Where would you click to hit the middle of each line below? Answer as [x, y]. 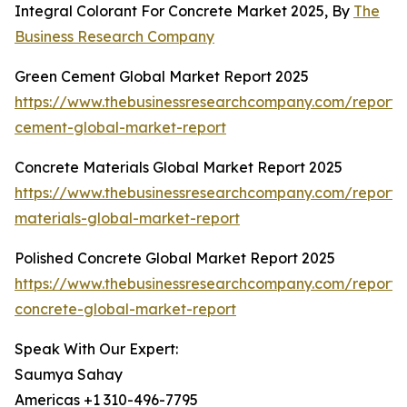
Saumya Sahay [69, 375]
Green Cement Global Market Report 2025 [162, 77]
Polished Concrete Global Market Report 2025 [175, 258]
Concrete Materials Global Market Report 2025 [179, 168]
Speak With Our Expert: [96, 349]
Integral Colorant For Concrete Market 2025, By [184, 11]
